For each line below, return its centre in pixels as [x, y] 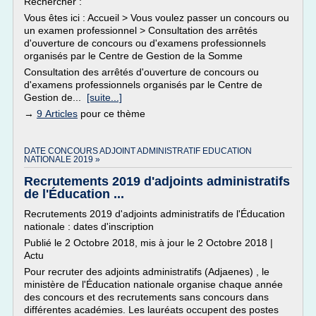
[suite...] [104, 97]
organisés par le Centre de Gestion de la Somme [133, 56]
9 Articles [57, 114]
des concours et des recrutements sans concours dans [146, 297]
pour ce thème [111, 114]
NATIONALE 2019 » [62, 159]
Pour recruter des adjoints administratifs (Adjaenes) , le [147, 272]
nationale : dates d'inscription [89, 226]
